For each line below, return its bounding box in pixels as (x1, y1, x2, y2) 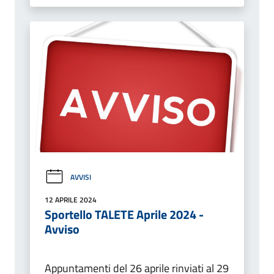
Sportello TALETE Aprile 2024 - (45, 205, 204, 224)
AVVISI (70, 171, 91, 183)
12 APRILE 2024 (45, 194, 97, 206)
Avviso (45, 220, 80, 239)
